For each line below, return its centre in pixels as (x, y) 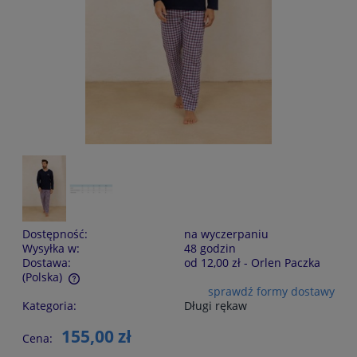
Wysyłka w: (51, 249)
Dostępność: (55, 234)
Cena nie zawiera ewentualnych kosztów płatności (156, 294)
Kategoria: (49, 306)
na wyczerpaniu (226, 234)
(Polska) (42, 277)
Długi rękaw (216, 306)
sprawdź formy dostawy (271, 292)
